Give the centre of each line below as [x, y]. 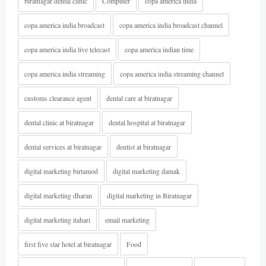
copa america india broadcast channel [171, 25]
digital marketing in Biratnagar [149, 195]
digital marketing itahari [57, 219]
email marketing [127, 219]
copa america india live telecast [67, 49]
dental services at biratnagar [63, 146]
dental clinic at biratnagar [59, 122]
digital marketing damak [146, 171]
